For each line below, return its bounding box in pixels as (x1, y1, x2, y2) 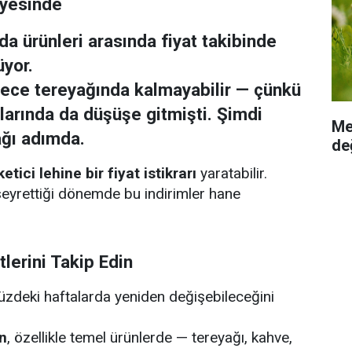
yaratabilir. (196, 164, 267, 182)
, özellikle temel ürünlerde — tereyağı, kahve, (7, 328, 292, 346)
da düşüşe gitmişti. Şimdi (54, 104, 262, 124)
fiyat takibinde (161, 31, 277, 51)
